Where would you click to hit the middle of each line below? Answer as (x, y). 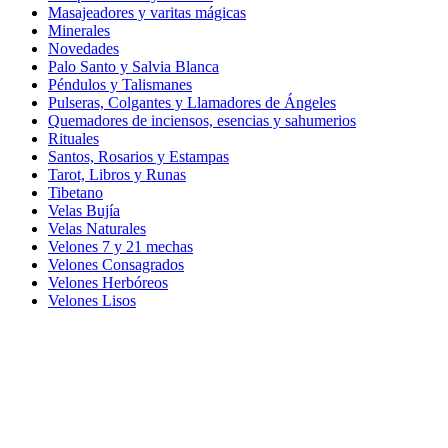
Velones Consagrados (116, 265)
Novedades (83, 49)
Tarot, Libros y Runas (117, 175)
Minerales (79, 31)
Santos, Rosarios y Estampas (138, 157)
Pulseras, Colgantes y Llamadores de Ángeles (192, 103)
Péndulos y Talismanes (120, 85)
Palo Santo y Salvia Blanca (133, 67)
